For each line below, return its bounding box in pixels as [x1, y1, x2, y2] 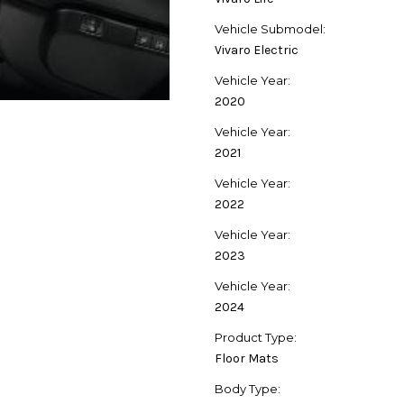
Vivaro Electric [215, 42, 298, 59]
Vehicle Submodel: [215, 22, 326, 37]
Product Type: [215, 330, 297, 345]
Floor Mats [215, 351, 279, 367]
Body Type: [215, 381, 280, 397]
